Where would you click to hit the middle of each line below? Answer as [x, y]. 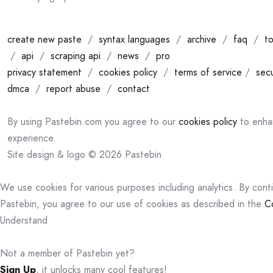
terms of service [208, 72]
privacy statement [44, 72]
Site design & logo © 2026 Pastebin [84, 154]
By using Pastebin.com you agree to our [93, 121]
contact [134, 88]
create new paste [44, 39]
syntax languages [134, 39]
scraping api [76, 55]
